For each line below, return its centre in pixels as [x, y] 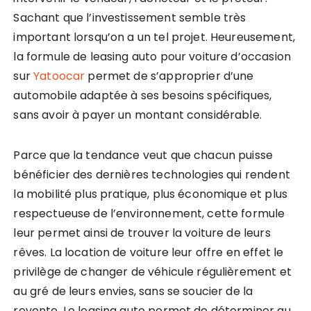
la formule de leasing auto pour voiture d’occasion [152, 56]
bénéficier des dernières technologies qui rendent [152, 174]
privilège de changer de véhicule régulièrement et [152, 271]
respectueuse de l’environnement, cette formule [149, 213]
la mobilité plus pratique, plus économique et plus [150, 194]
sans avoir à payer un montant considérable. [137, 115]
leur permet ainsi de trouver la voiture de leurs [142, 233]
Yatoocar [59, 76]
